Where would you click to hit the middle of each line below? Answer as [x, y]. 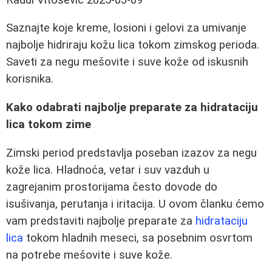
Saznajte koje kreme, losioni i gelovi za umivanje [126, 28]
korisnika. [30, 79]
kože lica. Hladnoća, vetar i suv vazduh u [108, 170]
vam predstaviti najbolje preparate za [101, 221]
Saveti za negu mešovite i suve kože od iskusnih [127, 62]
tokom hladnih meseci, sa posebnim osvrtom [138, 238]
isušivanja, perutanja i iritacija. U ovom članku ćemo [135, 204]
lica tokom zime [49, 125]
